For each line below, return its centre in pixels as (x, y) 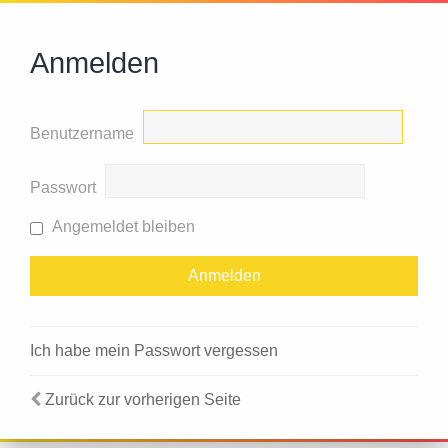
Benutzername (82, 134)
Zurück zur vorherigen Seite (143, 400)
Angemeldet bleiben (121, 227)
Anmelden (94, 63)
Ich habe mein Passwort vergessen (154, 351)
